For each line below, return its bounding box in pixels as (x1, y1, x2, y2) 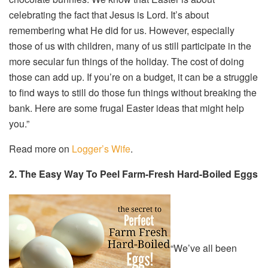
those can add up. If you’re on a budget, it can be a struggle (9, 70, 258, 84)
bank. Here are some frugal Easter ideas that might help (9, 101, 244, 115)
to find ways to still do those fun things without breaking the (9, 86, 257, 100)
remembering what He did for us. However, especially (9, 23, 234, 38)
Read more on (9, 142, 72, 156)
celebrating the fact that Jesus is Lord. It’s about (9, 8, 209, 22)
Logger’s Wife (72, 142, 130, 156)
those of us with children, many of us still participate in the (9, 39, 251, 53)
